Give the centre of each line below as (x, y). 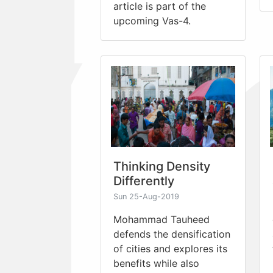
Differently (144, 181)
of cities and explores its (170, 248)
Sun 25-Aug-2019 (146, 196)
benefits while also (156, 263)
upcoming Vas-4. (152, 20)
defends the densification (172, 234)
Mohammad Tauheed (161, 219)
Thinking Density (162, 166)
